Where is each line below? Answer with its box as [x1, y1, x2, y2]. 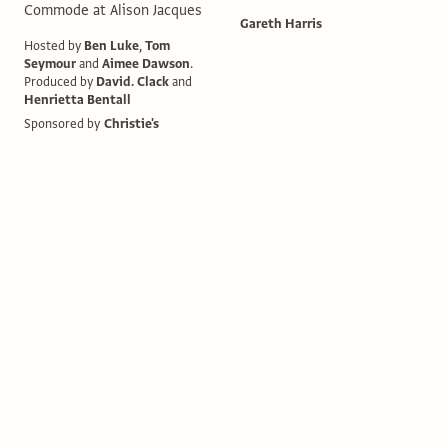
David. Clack [96, 72, 169, 91]
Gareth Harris [240, 14, 322, 33]
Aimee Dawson [102, 54, 190, 73]
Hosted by [24, 36, 81, 55]
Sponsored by [24, 114, 100, 133]
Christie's [104, 114, 159, 133]
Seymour [24, 54, 76, 73]
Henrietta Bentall [24, 90, 131, 109]
